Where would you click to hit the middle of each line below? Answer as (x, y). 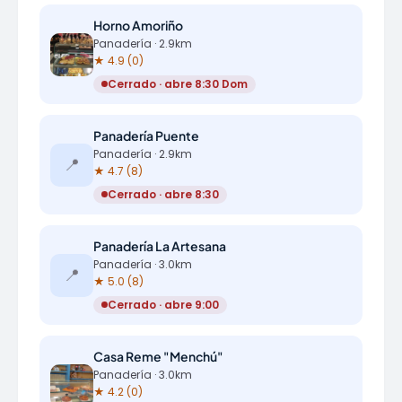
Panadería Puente (146, 135)
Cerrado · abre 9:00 (163, 304)
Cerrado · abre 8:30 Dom (178, 83)
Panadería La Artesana (160, 246)
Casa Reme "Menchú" (158, 356)
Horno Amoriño (138, 25)
